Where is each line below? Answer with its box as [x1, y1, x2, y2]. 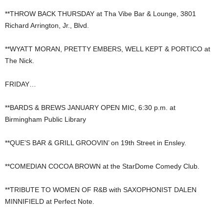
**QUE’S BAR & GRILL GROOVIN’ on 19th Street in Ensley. [5, 139, 186, 147]
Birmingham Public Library [5, 115, 86, 124]
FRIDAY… [5, 80, 36, 88]
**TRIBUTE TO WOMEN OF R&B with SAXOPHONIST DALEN [5, 186, 197, 194]
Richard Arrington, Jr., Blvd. [5, 22, 89, 30]
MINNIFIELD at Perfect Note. [5, 197, 94, 206]
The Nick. [5, 57, 34, 65]
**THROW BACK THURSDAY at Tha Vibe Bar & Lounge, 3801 [5, 10, 196, 18]
